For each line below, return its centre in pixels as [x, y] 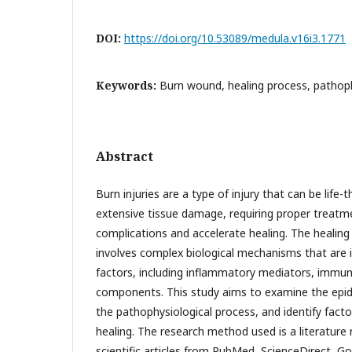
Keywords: [128, 85]
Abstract [125, 156]
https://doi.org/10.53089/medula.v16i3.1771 [235, 38]
